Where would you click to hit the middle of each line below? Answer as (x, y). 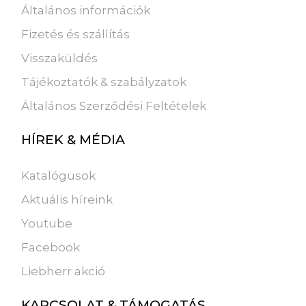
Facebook (51, 248)
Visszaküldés (60, 58)
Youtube (47, 224)
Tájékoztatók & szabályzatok (104, 82)
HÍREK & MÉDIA (73, 139)
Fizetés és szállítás (76, 34)
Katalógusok (59, 176)
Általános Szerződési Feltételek (114, 106)
